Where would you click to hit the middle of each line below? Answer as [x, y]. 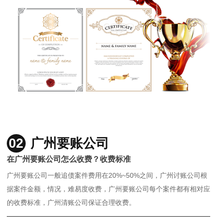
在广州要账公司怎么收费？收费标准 [69, 159]
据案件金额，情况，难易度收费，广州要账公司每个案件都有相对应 [108, 189]
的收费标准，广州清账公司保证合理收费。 [71, 203]
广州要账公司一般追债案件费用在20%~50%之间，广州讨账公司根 [107, 176]
